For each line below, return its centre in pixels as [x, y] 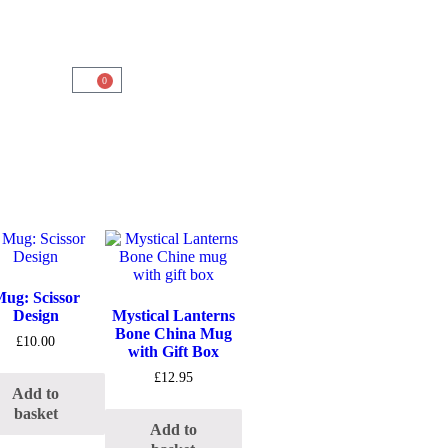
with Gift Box [173, 351]
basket [35, 413]
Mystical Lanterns [173, 315]
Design [35, 315]
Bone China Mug [173, 333]
